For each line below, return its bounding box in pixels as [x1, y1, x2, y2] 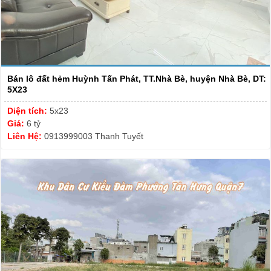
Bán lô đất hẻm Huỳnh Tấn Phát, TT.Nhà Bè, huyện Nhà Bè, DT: [7, 74, 266, 84]
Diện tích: [7, 106, 50, 116]
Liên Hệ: [7, 131, 44, 142]
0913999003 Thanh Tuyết [44, 131, 143, 142]
